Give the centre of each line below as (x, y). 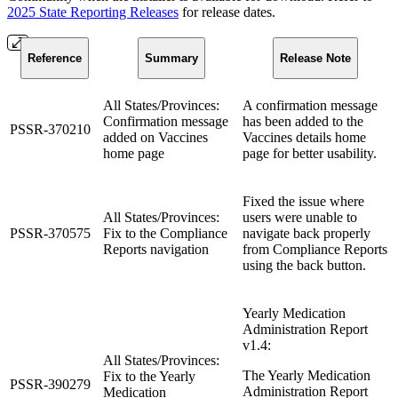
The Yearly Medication (306, 375)
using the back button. (304, 265)
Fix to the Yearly (149, 376)
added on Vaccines (155, 137)
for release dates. (227, 12)
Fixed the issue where (303, 201)
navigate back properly (306, 233)
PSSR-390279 (50, 384)
